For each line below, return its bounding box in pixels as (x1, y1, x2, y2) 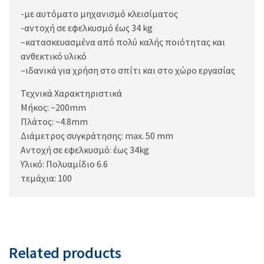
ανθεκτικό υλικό (21, 49, 87, 62)
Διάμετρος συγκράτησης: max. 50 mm (21, 129, 173, 141)
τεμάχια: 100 (21, 171, 72, 184)
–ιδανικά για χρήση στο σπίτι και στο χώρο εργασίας (21, 64, 235, 76)
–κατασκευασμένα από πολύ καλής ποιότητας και (21, 35, 225, 48)
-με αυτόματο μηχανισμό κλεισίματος (21, 7, 178, 19)
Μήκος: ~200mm (21, 101, 86, 113)
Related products (9, 242, 121, 262)
